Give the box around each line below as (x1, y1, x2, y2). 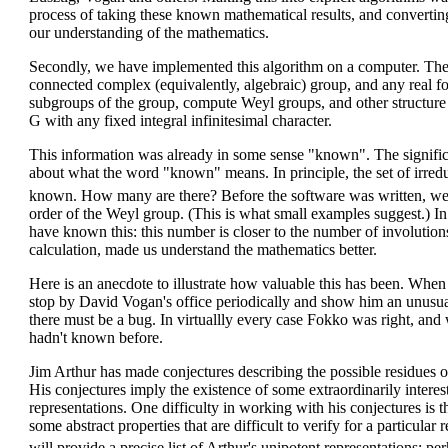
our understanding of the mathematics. (29, 24, 269, 42)
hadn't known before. (29, 328, 163, 346)
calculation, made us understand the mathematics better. (29, 240, 377, 258)
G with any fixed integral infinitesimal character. (29, 112, 332, 130)
